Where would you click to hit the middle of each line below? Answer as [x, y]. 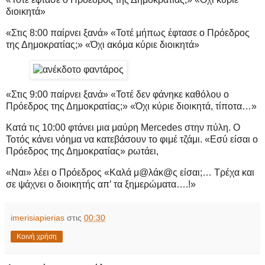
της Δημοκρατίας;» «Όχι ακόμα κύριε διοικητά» [103, 45]
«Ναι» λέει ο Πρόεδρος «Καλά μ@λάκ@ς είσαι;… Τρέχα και [130, 172]
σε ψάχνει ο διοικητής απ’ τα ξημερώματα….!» [101, 184]
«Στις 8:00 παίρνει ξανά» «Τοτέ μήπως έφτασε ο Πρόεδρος [128, 33]
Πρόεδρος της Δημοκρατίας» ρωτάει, [82, 151]
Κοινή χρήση [37, 236]
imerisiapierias [38, 217]
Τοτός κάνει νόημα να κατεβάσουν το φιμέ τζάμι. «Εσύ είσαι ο [132, 139]
